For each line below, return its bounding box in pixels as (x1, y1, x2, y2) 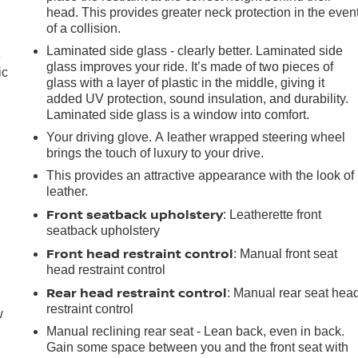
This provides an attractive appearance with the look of (46, 168, 355, 182)
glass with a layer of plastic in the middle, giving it (46, 75, 325, 89)
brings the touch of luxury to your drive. (46, 145, 265, 160)
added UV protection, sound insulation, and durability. (46, 91, 349, 105)
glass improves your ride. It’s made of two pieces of (46, 59, 334, 74)
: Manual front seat (233, 246, 338, 261)
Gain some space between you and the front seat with (46, 340, 349, 354)
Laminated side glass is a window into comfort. (46, 107, 310, 121)
